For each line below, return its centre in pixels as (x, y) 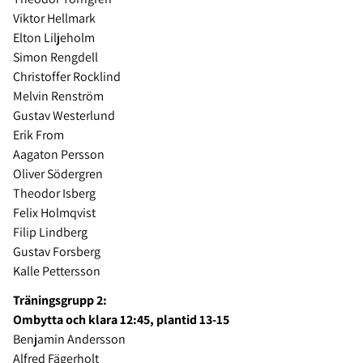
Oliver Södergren (59, 174)
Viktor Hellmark (56, 19)
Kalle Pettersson (58, 271)
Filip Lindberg (51, 233)
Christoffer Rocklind (68, 77)
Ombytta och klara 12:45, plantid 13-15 (121, 320)
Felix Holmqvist (56, 213)
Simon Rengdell (57, 58)
